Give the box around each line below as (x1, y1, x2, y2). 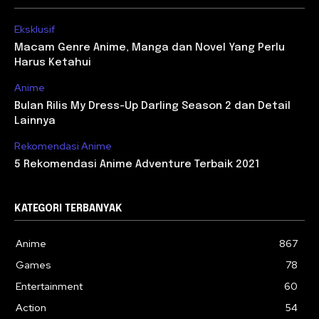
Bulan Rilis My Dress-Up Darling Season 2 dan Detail (14, 100, 291, 112)
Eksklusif (14, 22, 55, 36)
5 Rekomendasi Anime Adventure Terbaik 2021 (14, 158, 259, 170)
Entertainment (16, 279, 83, 293)
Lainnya (14, 115, 56, 127)
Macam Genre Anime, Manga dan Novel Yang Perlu (14, 41, 285, 53)
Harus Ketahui (14, 56, 91, 68)
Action (16, 300, 46, 314)
